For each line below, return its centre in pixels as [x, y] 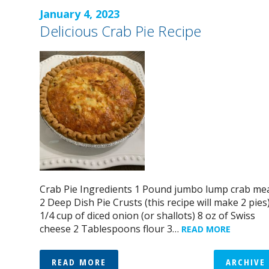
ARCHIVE [245, 262]
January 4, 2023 [79, 14]
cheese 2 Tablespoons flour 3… [110, 229]
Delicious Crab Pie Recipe [120, 31]
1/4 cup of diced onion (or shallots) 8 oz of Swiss [147, 216]
